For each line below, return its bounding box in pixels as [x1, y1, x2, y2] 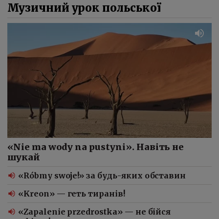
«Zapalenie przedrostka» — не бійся [18, 206, 171, 217]
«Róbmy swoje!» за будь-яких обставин [18, 170, 186, 180]
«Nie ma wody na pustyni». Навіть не [7, 141, 184, 153]
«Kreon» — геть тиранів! [18, 188, 125, 198]
